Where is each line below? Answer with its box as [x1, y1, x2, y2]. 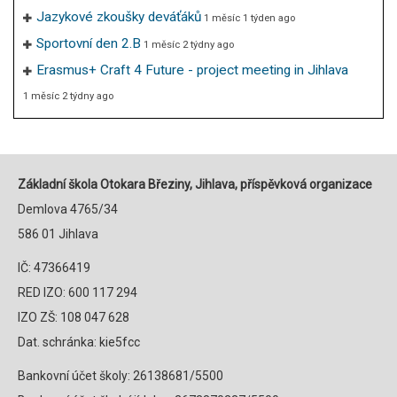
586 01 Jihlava [18, 227, 98, 241]
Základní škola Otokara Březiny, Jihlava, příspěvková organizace [18, 177, 372, 191]
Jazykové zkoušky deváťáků [36, 8, 201, 25]
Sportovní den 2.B [36, 35, 141, 51]
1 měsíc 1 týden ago [204, 12, 295, 24]
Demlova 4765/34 [18, 202, 118, 216]
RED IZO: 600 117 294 [18, 285, 137, 300]
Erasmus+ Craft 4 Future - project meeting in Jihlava [36, 61, 348, 78]
